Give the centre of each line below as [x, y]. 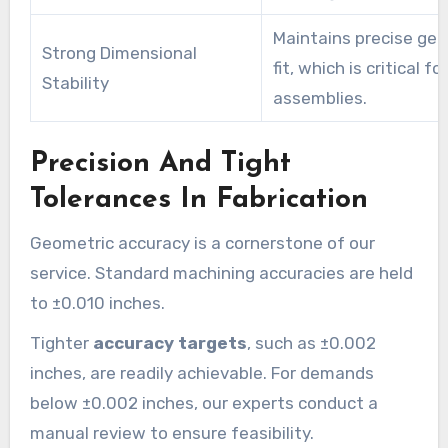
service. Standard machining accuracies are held [221, 272]
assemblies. [319, 97]
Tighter [61, 342]
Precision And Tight [160, 163]
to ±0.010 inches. [97, 302]
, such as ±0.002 [311, 342]
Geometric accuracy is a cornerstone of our [202, 242]
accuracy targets [169, 342]
